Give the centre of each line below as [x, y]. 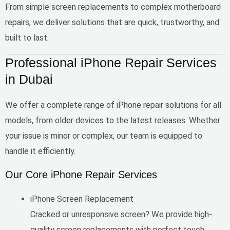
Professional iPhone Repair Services [111, 63]
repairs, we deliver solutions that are [71, 22]
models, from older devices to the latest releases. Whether [113, 121]
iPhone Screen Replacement [82, 199]
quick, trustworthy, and [178, 22]
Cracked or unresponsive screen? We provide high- [121, 214]
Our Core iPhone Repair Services [81, 174]
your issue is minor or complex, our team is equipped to [104, 136]
